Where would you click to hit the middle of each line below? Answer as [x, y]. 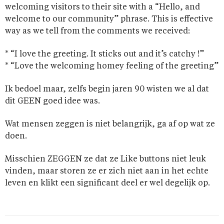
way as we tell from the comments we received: [97, 32]
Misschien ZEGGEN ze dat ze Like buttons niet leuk [105, 160]
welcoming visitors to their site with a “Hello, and [102, 8]
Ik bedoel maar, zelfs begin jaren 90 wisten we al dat [107, 90]
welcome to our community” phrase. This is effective [109, 20]
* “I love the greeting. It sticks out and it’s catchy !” [104, 55]
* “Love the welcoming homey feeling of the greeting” [112, 67]
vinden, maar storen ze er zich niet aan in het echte [107, 172]
